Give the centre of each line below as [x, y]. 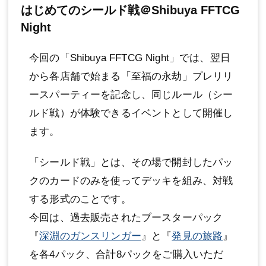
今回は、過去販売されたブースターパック [126, 217]
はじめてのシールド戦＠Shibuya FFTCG [130, 10]
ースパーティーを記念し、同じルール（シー [131, 94]
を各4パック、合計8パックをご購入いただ [126, 254]
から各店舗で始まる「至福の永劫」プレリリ [131, 76]
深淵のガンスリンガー [90, 236]
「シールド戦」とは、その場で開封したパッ [131, 162]
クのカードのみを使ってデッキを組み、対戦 [131, 180]
